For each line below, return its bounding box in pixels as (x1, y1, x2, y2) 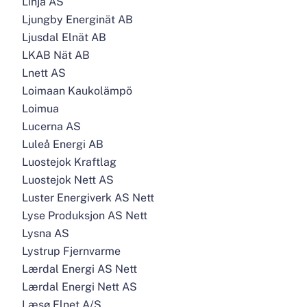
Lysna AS (22, 227, 69, 240)
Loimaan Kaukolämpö (22, 84, 132, 97)
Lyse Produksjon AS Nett (22, 209, 147, 222)
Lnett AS (22, 66, 66, 79)
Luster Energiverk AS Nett (22, 191, 154, 204)
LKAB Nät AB (22, 49, 90, 62)
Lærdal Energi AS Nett (22, 262, 137, 275)
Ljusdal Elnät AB (22, 31, 106, 44)
